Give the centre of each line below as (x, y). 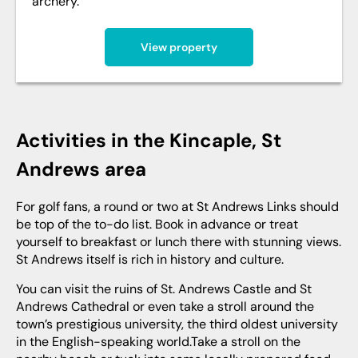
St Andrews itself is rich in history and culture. (150, 260)
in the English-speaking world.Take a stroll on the (158, 342)
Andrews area (81, 169)
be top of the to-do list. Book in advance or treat (157, 225)
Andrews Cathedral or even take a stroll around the (165, 307)
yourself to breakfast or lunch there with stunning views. (179, 242)
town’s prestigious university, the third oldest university (177, 324)
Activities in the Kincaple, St (22, 141)
